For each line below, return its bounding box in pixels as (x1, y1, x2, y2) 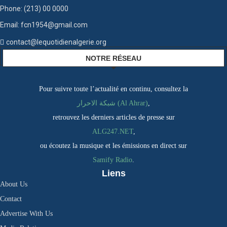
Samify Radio (93, 156, 132, 164)
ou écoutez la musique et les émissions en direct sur (40, 142, 187, 149)
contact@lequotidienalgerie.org (6, 38, 106, 46)
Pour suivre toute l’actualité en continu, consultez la (39, 85, 188, 93)
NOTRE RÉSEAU (86, 54, 141, 62)
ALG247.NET (92, 128, 133, 135)
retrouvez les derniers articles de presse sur (52, 113, 175, 121)
